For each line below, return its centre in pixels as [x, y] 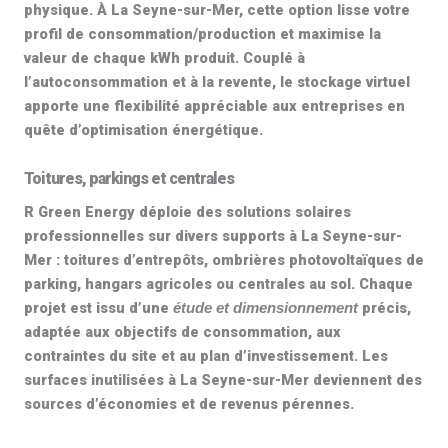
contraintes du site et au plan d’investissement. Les [206, 356]
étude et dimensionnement [265, 308]
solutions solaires [288, 212]
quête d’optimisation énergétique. [143, 130]
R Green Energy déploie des [125, 212]
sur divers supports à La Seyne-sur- [273, 236]
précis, [384, 308]
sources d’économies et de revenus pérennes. [189, 404]
